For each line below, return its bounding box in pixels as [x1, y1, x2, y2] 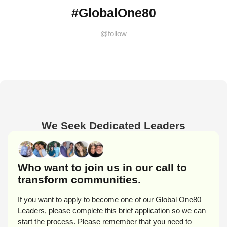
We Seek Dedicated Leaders [42, 119, 185, 131]
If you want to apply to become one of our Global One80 [18, 195, 201, 204]
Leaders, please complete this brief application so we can [18, 206, 206, 215]
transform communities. [18, 174, 141, 186]
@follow [100, 29, 127, 38]
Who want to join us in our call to [18, 162, 187, 174]
